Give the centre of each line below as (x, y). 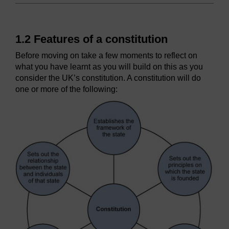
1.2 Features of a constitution (91, 39)
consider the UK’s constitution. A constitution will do (108, 78)
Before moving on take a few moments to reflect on (106, 55)
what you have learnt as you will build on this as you (109, 66)
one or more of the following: (66, 89)
